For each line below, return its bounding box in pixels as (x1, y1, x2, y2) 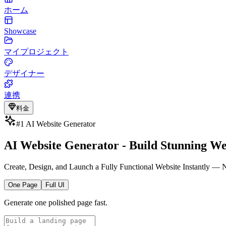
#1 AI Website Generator (16, 120, 95, 128)
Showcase (4, 27, 36, 35)
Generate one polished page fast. (4, 198, 107, 207)
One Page (8, 181, 37, 189)
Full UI (45, 181, 65, 189)
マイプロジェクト (4, 47, 69, 56)
